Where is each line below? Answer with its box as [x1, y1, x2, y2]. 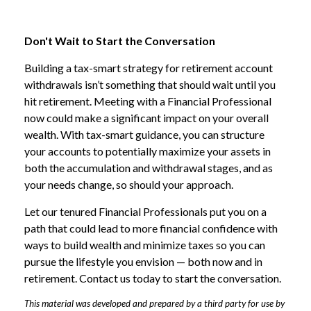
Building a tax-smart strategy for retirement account [24, 61, 273, 74]
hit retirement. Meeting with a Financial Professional [24, 94, 271, 108]
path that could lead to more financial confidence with [24, 221, 278, 235]
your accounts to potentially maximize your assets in [24, 144, 271, 158]
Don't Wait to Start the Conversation [24, 34, 215, 47]
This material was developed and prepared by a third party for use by [24, 298, 285, 309]
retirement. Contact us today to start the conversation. [24, 271, 281, 285]
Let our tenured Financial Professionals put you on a [24, 205, 267, 218]
